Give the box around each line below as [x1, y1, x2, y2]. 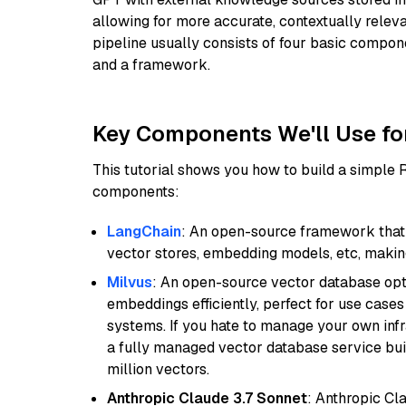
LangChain [107, 222, 181, 241]
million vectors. [107, 360, 209, 379]
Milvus [107, 273, 152, 292]
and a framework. [92, 55, 210, 74]
